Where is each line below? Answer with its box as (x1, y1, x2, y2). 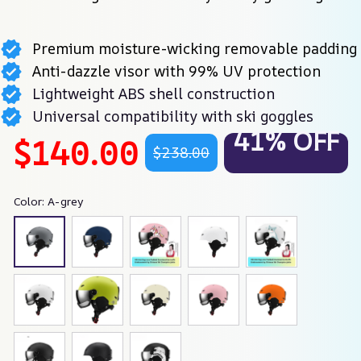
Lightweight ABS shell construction (31, 83, 275, 103)
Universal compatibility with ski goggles (31, 106, 313, 126)
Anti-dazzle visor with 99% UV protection (31, 61, 321, 81)
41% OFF (234, 122, 338, 159)
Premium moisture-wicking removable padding (31, 39, 357, 59)
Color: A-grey (14, 193, 84, 209)
